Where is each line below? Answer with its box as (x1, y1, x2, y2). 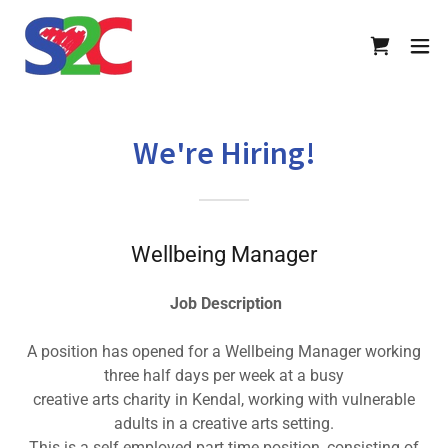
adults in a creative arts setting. (114, 414, 334, 433)
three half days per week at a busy (104, 366, 344, 385)
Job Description (170, 294, 282, 313)
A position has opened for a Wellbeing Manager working (27, 342, 421, 361)
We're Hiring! (132, 133, 316, 173)
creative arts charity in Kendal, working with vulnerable (33, 390, 415, 409)
